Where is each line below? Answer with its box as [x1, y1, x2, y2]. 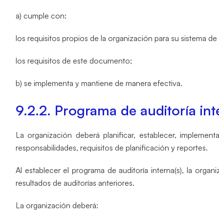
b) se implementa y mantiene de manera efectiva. [16, 78, 182, 88]
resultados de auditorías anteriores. [16, 178, 134, 188]
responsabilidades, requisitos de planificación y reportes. [16, 143, 208, 153]
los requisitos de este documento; [16, 56, 132, 66]
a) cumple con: [16, 11, 66, 21]
